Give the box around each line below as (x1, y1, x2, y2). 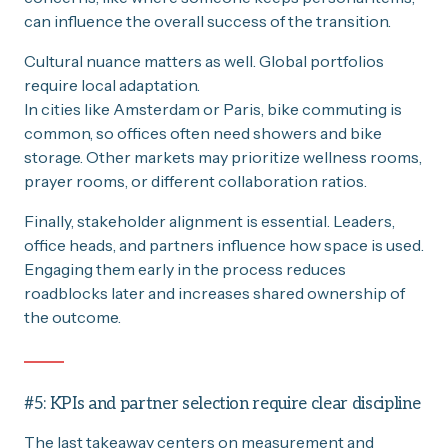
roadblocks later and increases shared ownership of (24, 282, 405, 303)
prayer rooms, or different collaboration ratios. (24, 170, 367, 191)
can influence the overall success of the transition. (24, 10, 391, 31)
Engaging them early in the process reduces (24, 258, 346, 279)
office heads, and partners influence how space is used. (24, 234, 424, 255)
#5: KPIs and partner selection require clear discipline (24, 393, 421, 414)
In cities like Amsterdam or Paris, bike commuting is (24, 98, 402, 119)
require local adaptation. (24, 74, 200, 95)
